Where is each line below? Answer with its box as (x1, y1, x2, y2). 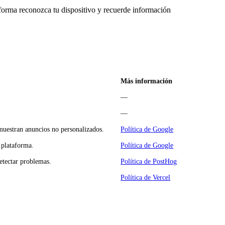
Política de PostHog (121, 158, 177, 166)
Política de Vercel (121, 174, 171, 182)
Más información (121, 77, 173, 85)
